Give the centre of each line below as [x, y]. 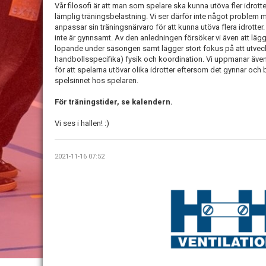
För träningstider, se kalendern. [115, 102]
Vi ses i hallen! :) [82, 123]
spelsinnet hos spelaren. [97, 81]
